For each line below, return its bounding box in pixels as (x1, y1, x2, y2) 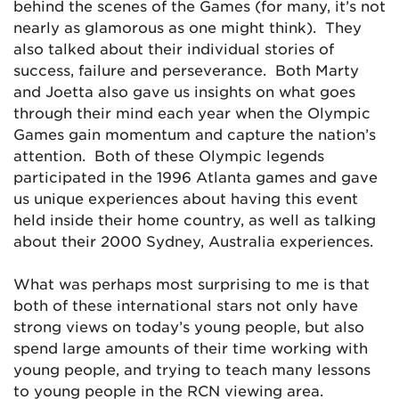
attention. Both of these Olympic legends (13, 146, 324, 164)
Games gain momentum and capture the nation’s (13, 125, 376, 142)
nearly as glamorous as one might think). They (13, 18, 362, 36)
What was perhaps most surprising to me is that (13, 274, 370, 292)
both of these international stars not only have (13, 296, 358, 313)
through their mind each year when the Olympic (13, 103, 370, 121)
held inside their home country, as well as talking (13, 210, 376, 228)
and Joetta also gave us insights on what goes (13, 82, 355, 100)
